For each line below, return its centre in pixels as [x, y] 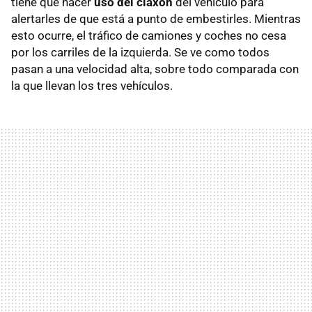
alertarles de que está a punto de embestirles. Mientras [156, 18]
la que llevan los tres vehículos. [92, 85]
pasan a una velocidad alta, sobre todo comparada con [155, 69]
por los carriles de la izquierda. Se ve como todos [140, 52]
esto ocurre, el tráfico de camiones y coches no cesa [149, 35]
